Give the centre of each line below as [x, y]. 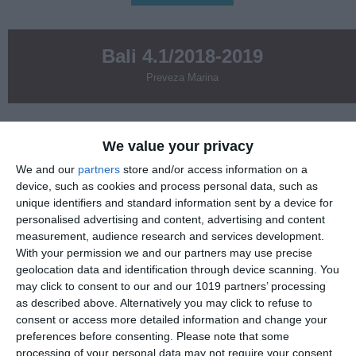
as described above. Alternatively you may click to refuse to [164, 302]
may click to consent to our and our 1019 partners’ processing [171, 286]
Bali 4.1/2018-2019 [182, 56]
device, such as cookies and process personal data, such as [167, 186]
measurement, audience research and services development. [170, 236]
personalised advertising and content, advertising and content [170, 219]
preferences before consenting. [95, 336]
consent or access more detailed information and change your [172, 319]
